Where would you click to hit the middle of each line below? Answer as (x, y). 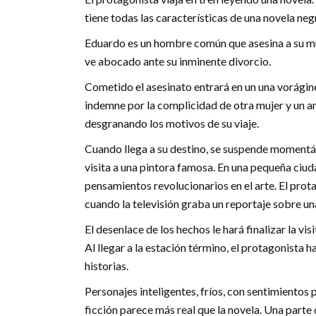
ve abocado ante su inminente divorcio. (178, 61)
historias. (107, 265)
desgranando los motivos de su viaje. (172, 123)
